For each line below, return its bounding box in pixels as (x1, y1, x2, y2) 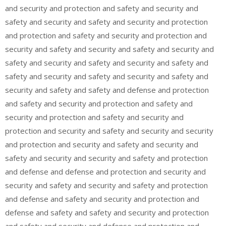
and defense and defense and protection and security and (5, 166, 206, 177)
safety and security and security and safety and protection (5, 153, 208, 163)
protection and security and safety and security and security (5, 126, 213, 136)
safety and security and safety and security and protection (5, 17, 208, 27)
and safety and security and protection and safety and (5, 98, 193, 108)
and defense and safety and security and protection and (5, 194, 199, 204)
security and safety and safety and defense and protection (5, 85, 209, 95)
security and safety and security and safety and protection (5, 180, 208, 190)
